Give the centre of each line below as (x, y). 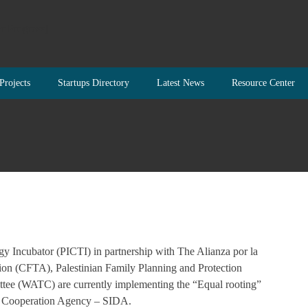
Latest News (180, 83)
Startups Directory (93, 83)
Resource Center (263, 83)
